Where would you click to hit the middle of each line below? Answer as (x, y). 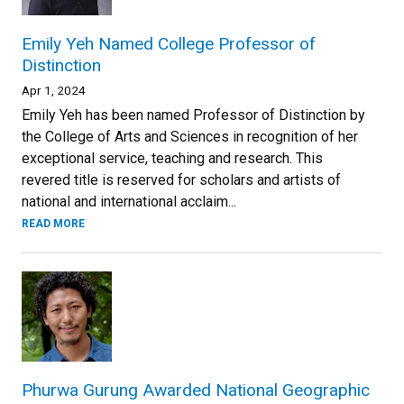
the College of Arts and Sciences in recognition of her (190, 137)
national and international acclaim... (129, 202)
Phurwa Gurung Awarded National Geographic (196, 390)
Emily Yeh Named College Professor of (169, 44)
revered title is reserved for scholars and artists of (181, 180)
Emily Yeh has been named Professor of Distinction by (193, 115)
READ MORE (53, 224)
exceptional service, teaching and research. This (172, 158)
